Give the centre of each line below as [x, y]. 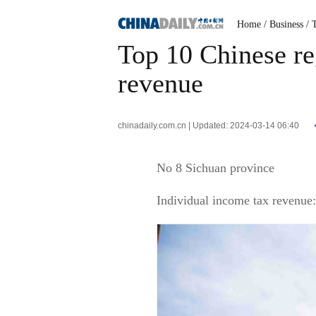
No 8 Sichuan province [215, 168]
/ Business [284, 24]
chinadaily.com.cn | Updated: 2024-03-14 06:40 [209, 126]
